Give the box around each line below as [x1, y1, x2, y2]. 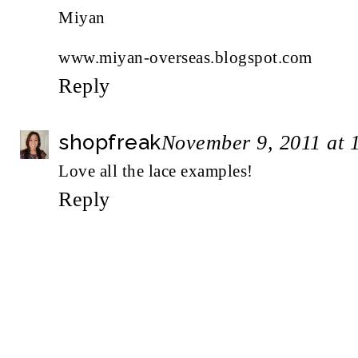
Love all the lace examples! [58, 161, 253, 181]
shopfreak [58, 129, 161, 154]
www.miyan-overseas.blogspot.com [58, 47, 312, 67]
